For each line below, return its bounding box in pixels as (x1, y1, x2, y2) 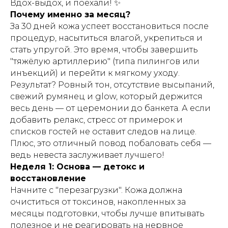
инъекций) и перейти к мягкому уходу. (10, 68, 180, 78)
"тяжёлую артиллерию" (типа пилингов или (10, 56, 199, 66)
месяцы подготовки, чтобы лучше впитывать (10, 209, 205, 218)
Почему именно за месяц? (10, 10, 130, 19)
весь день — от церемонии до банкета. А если (10, 103, 211, 113)
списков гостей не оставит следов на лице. (10, 127, 196, 136)
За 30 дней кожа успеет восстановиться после (10, 21, 209, 31)
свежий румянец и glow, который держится (10, 92, 203, 101)
